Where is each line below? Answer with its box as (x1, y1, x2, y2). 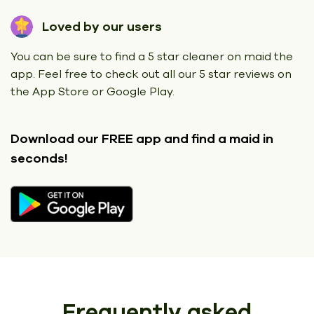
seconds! (11, 149, 68, 167)
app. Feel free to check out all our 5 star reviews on (11, 66, 292, 82)
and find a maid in (161, 130, 273, 147)
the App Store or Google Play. (11, 83, 175, 100)
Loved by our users (42, 18, 162, 35)
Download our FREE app (11, 130, 161, 147)
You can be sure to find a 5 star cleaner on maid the (11, 48, 293, 64)
